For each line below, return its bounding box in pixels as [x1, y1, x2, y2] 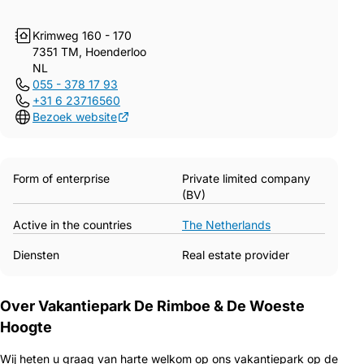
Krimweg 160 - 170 [32, 28, 132, 42]
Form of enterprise [13, 171, 110, 185]
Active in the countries [13, 218, 132, 232]
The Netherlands [182, 218, 271, 232]
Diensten [13, 248, 59, 262]
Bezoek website [32, 110, 117, 123]
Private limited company [182, 171, 310, 185]
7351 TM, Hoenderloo [32, 45, 146, 58]
